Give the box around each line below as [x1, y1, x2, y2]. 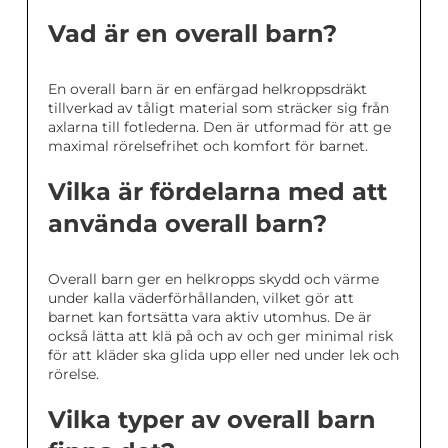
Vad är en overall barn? [48, 18, 337, 48]
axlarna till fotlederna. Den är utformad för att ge [48, 117, 391, 136]
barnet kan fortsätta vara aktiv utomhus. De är [48, 307, 372, 326]
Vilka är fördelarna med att [48, 176, 387, 206]
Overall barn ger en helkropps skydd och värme [48, 269, 379, 288]
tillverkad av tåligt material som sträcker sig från [48, 98, 389, 117]
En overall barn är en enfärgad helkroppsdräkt [48, 79, 367, 98]
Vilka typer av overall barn [48, 404, 376, 434]
